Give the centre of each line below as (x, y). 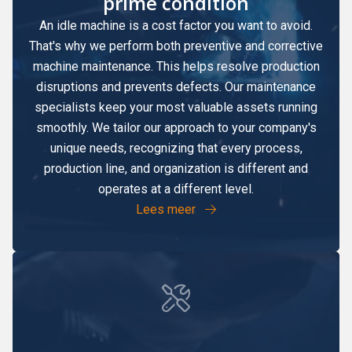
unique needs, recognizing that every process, (176, 148)
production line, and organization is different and (176, 168)
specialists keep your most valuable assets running (176, 107)
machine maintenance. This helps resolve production (176, 66)
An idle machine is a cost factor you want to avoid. (176, 25)
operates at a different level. (176, 189)
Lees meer (167, 209)
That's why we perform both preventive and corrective (176, 46)
